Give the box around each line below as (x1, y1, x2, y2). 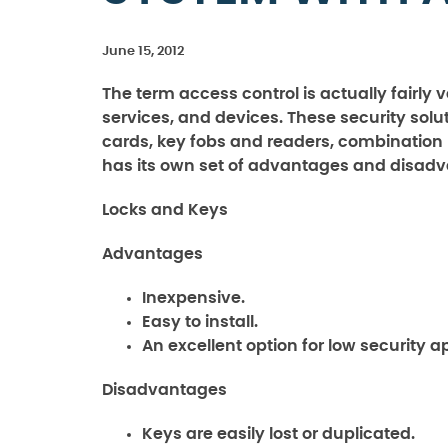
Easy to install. (142, 314, 258, 330)
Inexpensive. (142, 290, 245, 306)
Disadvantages (102, 382, 227, 398)
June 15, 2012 (102, 45, 184, 58)
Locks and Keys (102, 202, 228, 218)
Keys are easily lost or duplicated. (142, 426, 415, 442)
